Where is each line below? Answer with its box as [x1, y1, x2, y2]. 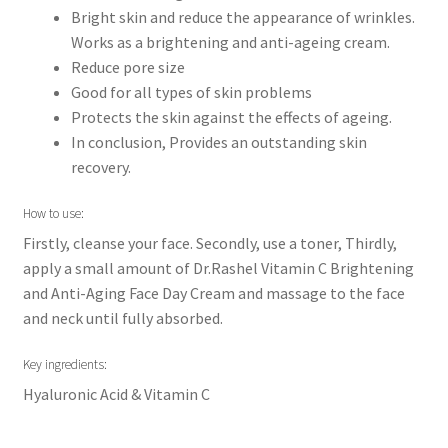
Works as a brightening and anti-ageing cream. [70, 32, 390, 53]
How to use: [22, 204, 84, 222]
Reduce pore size [70, 57, 185, 78]
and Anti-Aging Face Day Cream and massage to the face [22, 283, 405, 304]
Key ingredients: [22, 355, 107, 373]
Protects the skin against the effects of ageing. [70, 107, 392, 128]
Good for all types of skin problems [70, 82, 312, 103]
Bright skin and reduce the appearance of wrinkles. [70, 7, 415, 28]
